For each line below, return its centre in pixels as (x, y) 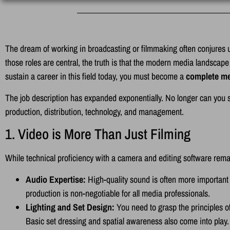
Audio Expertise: (56, 179)
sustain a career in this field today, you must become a (95, 76)
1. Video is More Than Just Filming (98, 134)
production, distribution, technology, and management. (94, 111)
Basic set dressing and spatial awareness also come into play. (127, 221)
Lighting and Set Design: (70, 207)
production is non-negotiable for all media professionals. (118, 193)
